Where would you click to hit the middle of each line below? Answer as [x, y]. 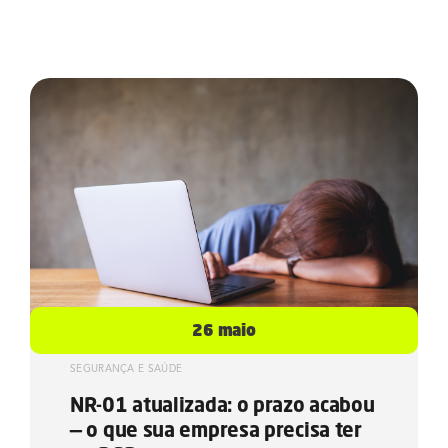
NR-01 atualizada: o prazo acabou [222, 404]
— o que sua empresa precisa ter [216, 429]
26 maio [224, 329]
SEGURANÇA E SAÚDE [126, 368]
